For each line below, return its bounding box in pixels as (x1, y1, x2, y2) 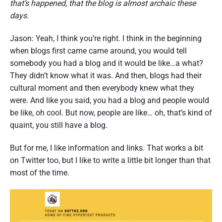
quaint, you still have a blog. (10, 120, 108, 130)
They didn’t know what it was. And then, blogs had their (10, 71, 202, 81)
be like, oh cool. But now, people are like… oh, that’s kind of (10, 108, 212, 118)
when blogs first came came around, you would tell (10, 46, 187, 56)
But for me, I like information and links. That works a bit (10, 143, 203, 153)
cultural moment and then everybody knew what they (10, 83, 194, 93)
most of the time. (10, 167, 69, 177)
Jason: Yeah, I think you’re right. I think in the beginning (10, 34, 202, 44)
